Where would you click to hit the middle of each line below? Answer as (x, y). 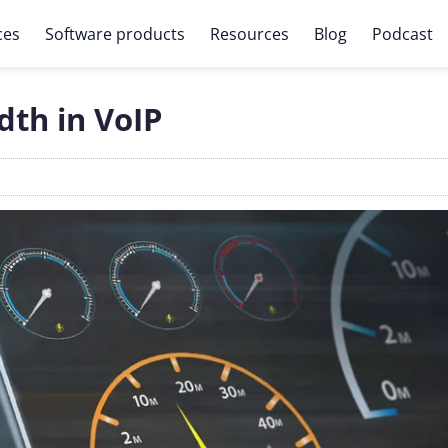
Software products (114, 33)
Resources (249, 33)
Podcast (402, 33)
